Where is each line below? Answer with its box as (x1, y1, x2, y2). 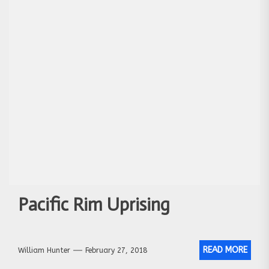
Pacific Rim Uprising (18, 194, 170, 216)
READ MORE (203, 245, 247, 256)
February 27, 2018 (85, 246, 147, 255)
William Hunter (18, 246, 70, 255)
